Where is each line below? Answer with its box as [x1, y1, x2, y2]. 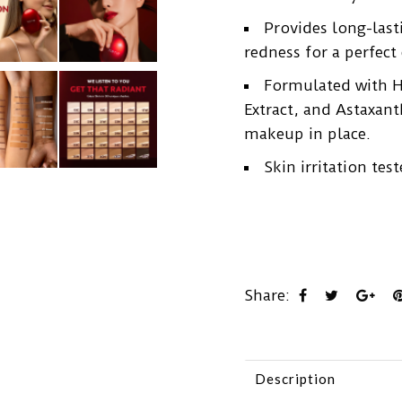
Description [255, 371, 336, 387]
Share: [244, 286, 290, 304]
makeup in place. [244, 125, 371, 143]
